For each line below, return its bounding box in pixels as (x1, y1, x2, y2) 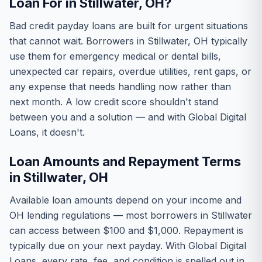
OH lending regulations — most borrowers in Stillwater (9, 209, 252, 221)
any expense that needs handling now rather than (9, 81, 231, 92)
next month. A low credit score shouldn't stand (9, 96, 218, 108)
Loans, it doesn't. (9, 126, 85, 138)
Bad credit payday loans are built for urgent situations (9, 20, 248, 32)
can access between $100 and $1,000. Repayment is (9, 225, 243, 236)
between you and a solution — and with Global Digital (9, 111, 246, 123)
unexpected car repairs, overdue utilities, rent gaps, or (9, 65, 251, 77)
